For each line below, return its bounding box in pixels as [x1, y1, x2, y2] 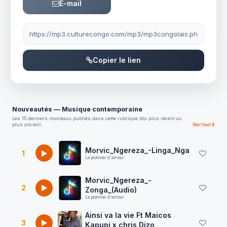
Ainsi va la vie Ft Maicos [85, 211, 171, 219]
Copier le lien [93, 56, 141, 64]
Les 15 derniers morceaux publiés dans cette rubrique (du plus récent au [12, 116, 182, 121]
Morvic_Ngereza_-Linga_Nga [85, 146, 190, 155]
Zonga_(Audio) [85, 185, 137, 194]
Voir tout [193, 122, 212, 127]
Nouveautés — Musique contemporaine [12, 105, 142, 113]
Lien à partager [22, 23, 73, 32]
